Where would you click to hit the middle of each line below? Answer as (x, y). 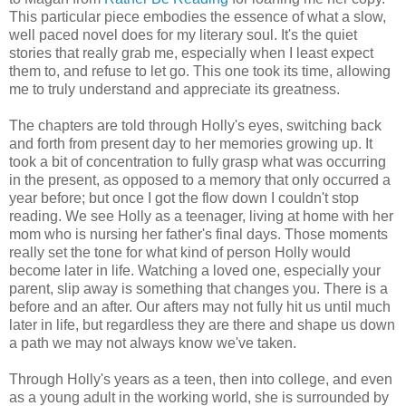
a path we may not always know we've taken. (153, 343)
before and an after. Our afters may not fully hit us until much (200, 306)
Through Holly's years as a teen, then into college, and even (201, 379)
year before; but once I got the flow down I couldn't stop (184, 198)
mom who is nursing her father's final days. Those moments (198, 234)
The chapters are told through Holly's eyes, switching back (195, 125)
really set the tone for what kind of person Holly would (180, 252)
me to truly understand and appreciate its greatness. (174, 89)
